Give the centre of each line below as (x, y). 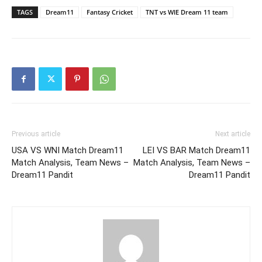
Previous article (36, 134)
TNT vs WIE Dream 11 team (187, 12)
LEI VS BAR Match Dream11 (196, 150)
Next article (233, 134)
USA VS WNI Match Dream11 (68, 150)
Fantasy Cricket (110, 12)
